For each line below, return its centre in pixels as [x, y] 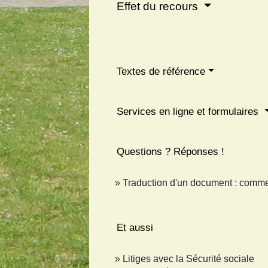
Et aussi [135, 227]
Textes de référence [161, 71]
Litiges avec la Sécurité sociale [189, 258]
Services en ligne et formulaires [189, 111]
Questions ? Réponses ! [171, 151]
